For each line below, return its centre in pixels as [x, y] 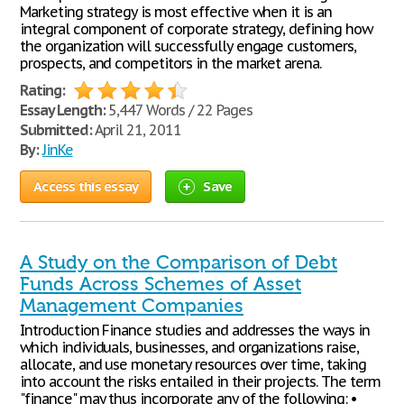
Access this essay [86, 186]
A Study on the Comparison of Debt [179, 262]
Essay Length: [63, 110]
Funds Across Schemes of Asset [161, 284]
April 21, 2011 [137, 130]
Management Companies [132, 306]
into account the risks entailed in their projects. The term [200, 381]
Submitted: [56, 130]
